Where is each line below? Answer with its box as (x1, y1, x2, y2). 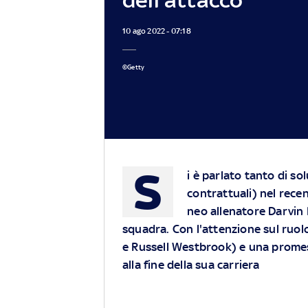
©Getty (122, 63, 145, 71)
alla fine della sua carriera (122, 258, 260, 272)
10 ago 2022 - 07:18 (122, 25, 191, 36)
